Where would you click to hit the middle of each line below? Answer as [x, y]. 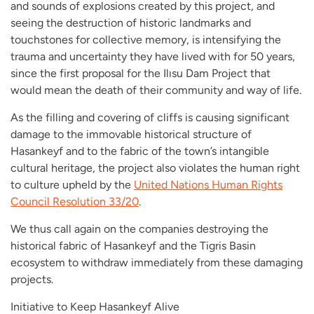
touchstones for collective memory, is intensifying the [146, 39]
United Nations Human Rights [208, 184]
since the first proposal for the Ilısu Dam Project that [141, 73]
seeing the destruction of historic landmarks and [131, 22]
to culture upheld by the [72, 184]
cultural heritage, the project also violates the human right [155, 168]
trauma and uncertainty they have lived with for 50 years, [153, 56]
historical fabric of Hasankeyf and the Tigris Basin [133, 245]
